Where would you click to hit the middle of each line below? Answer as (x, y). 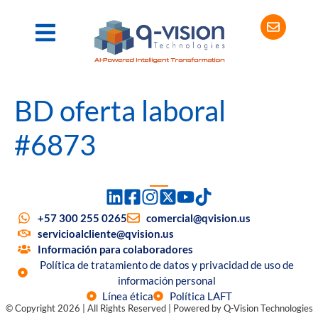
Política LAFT (201, 296)
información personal (167, 281)
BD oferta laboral (120, 110)
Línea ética (128, 296)
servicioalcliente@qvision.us (105, 234)
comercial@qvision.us (198, 218)
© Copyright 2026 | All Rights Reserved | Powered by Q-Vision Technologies (159, 308)
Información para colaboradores (115, 250)
